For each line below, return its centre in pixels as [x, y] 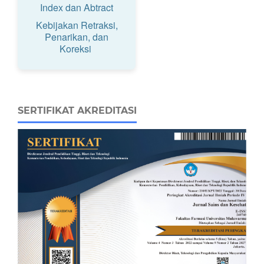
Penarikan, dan [77, 37]
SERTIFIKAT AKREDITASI [77, 110]
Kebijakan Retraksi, [77, 25]
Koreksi [77, 48]
